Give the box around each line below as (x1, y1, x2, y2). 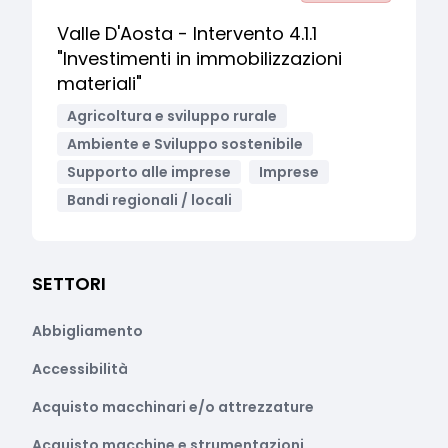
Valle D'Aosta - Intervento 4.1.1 (57, 21, 317, 46)
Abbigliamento (32, 321, 143, 341)
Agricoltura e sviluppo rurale (67, 106, 277, 126)
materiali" (57, 71, 142, 96)
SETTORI (32, 271, 106, 296)
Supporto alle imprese (67, 162, 231, 182)
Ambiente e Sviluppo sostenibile (67, 134, 303, 154)
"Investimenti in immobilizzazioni (57, 46, 342, 71)
